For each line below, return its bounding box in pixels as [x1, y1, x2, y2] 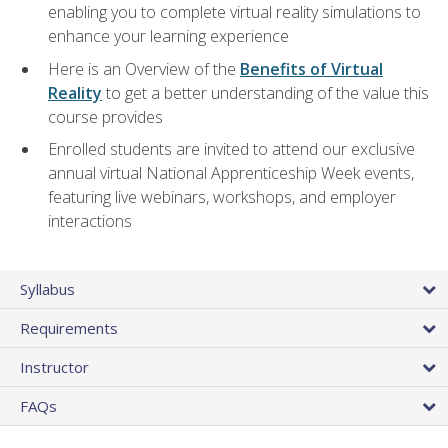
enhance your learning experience [48, 25, 289, 48]
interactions [48, 210, 132, 233]
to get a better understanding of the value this [102, 81, 429, 104]
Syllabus [20, 278, 75, 299]
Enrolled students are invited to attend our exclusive [48, 138, 415, 161]
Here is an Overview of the [48, 57, 240, 80]
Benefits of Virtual [240, 57, 383, 80]
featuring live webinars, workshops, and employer [48, 186, 396, 209]
